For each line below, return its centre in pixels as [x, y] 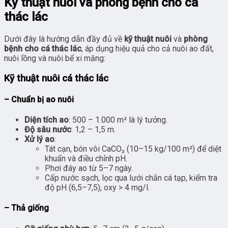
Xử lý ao [39, 139]
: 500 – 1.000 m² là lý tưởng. [118, 120]
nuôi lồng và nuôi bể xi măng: [55, 58]
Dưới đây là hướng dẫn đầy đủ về [64, 39]
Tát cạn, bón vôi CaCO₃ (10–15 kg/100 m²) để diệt [133, 149]
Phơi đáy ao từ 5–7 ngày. [89, 168]
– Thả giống [26, 208]
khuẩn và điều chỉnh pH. [86, 159]
